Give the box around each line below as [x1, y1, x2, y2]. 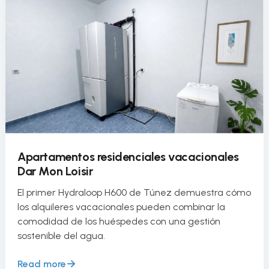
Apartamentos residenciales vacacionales [17, 150, 239, 165]
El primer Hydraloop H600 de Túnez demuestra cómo [17, 187, 251, 199]
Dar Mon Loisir [17, 164, 93, 179]
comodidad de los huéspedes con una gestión [17, 216, 220, 228]
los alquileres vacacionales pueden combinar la [17, 201, 225, 213]
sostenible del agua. [17, 230, 105, 242]
